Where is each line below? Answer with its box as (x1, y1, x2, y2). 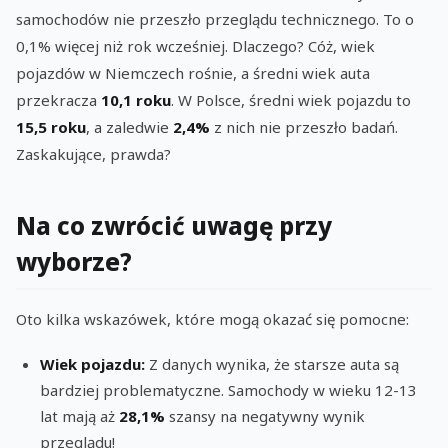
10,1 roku (101, 90, 171, 110)
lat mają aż (40, 405, 119, 426)
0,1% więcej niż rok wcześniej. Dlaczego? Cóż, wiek (16, 36, 375, 56)
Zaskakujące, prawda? (16, 144, 171, 164)
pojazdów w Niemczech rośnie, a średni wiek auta (16, 63, 370, 83)
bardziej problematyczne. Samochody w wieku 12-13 (40, 379, 417, 400)
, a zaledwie (86, 117, 173, 137)
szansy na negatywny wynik (165, 405, 365, 426)
